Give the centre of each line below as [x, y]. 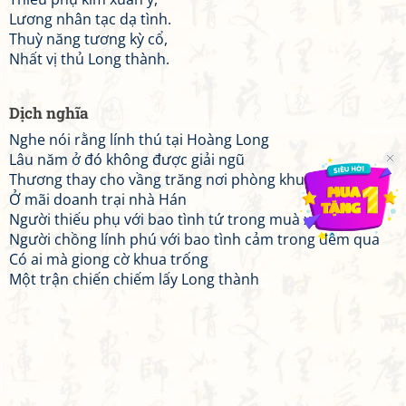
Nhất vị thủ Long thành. [89, 59]
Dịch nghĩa [49, 113]
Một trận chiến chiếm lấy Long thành [134, 279]
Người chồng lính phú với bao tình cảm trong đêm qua [194, 239]
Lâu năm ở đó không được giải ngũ [127, 159]
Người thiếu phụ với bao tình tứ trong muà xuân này [187, 219]
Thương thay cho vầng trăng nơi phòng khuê [161, 179]
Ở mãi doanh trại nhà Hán [98, 199]
